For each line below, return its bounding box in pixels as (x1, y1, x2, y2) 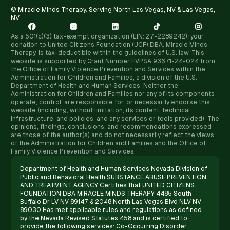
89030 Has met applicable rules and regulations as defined (20, 206, 202, 214)
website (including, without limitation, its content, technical (11, 106, 190, 114)
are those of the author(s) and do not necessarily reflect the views (11, 131, 214, 139)
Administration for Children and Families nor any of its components (11, 90, 215, 98)
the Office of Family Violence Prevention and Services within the (11, 65, 205, 73)
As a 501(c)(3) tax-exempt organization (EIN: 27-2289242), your (11, 32, 204, 40)
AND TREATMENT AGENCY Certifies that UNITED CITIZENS (20, 181, 195, 189)
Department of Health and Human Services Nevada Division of (20, 165, 207, 172)
